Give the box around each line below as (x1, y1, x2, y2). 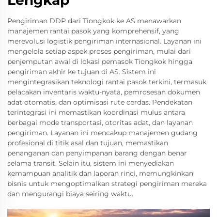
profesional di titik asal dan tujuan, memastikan (7, 139, 168, 148)
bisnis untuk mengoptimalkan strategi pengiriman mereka (7, 179, 207, 188)
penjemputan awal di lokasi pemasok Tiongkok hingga (7, 57, 192, 66)
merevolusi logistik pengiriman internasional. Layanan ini (7, 37, 201, 46)
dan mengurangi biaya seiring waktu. (7, 189, 133, 199)
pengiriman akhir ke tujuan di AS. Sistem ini (7, 67, 156, 77)
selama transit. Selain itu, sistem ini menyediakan (7, 159, 174, 168)
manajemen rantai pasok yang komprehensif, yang (7, 27, 179, 36)
